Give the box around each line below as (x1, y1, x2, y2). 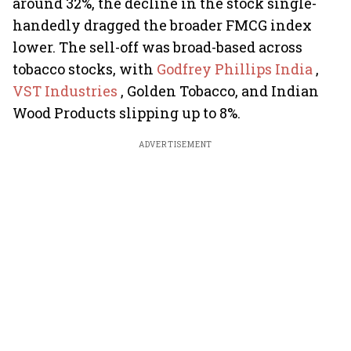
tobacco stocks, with (13, 60, 157, 78)
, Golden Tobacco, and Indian (121, 81, 319, 100)
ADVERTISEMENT (138, 139, 213, 150)
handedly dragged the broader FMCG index (13, 16, 312, 34)
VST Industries (13, 81, 121, 100)
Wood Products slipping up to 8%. (13, 103, 241, 122)
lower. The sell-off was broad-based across (13, 38, 302, 56)
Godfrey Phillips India (157, 60, 316, 78)
